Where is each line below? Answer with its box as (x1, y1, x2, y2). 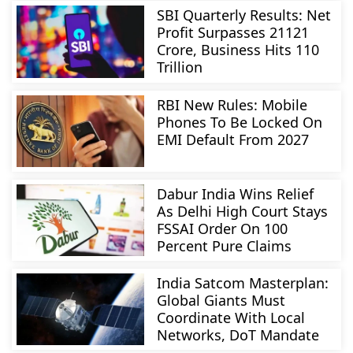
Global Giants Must (157, 291, 286, 310)
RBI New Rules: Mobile (157, 95, 308, 114)
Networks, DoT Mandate (157, 325, 320, 345)
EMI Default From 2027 (157, 129, 310, 149)
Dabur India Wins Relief (157, 184, 314, 203)
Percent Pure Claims (157, 236, 292, 255)
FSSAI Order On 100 (157, 218, 288, 238)
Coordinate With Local (157, 308, 306, 328)
